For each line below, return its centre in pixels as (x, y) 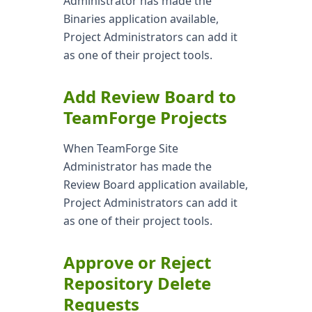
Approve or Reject (137, 262)
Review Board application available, (155, 185)
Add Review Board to (149, 96)
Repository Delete (137, 283)
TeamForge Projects (145, 117)
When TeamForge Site (120, 148)
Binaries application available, (141, 19)
